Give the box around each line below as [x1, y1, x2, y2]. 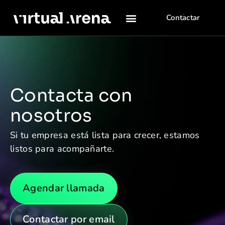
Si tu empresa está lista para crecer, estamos [10, 129, 200, 141]
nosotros [10, 104, 92, 127]
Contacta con [10, 84, 133, 106]
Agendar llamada [23, 181, 105, 195]
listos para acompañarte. [10, 142, 115, 155]
